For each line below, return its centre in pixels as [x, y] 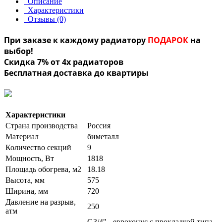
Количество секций [38, 147]
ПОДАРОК [168, 40]
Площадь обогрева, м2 [43, 169]
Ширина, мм [27, 191]
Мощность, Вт [30, 158]
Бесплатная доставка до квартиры [76, 73]
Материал [22, 136]
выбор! [19, 51]
